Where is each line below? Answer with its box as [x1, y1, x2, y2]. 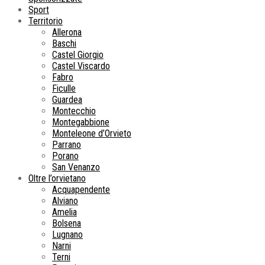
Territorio [28, 15, 63, 27]
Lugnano [52, 229, 83, 241]
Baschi [52, 38, 76, 50]
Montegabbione [52, 117, 109, 128]
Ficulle [52, 83, 76, 95]
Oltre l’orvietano [28, 173, 86, 185]
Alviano [52, 195, 78, 207]
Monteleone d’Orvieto [52, 128, 131, 140]
